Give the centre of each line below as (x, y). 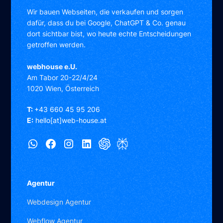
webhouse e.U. (52, 67)
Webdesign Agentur (59, 202)
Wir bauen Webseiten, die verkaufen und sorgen (105, 12)
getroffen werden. (56, 45)
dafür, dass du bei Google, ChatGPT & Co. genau (107, 23)
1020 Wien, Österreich (63, 89)
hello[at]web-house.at (70, 120)
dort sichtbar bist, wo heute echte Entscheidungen (109, 34)
